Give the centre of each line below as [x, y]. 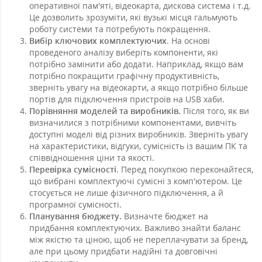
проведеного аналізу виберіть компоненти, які [124, 52]
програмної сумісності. [75, 204]
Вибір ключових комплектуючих [98, 40]
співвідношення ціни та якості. [92, 157]
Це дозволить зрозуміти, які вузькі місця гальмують [133, 17]
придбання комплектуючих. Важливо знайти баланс [135, 227]
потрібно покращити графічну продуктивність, [124, 75]
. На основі [188, 40]
